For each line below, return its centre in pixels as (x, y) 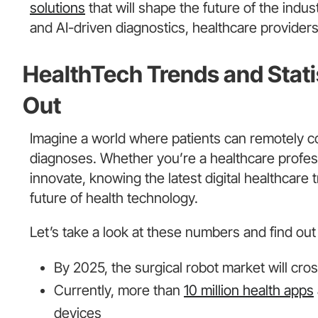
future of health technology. (114, 198)
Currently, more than (119, 291)
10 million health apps (249, 291)
